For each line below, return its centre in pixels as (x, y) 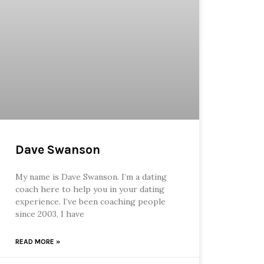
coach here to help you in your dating (90, 189)
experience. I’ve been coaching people (90, 202)
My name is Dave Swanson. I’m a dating (91, 177)
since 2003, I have (49, 214)
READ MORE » (37, 242)
